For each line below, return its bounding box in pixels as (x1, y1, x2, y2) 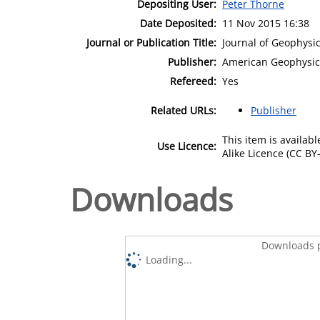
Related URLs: (151, 103, 216, 117)
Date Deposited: (140, 16, 216, 30)
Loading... (146, 252, 193, 266)
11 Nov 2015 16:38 (222, 16, 309, 30)
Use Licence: (157, 139, 216, 153)
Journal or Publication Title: (86, 35, 216, 49)
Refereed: (170, 74, 216, 88)
